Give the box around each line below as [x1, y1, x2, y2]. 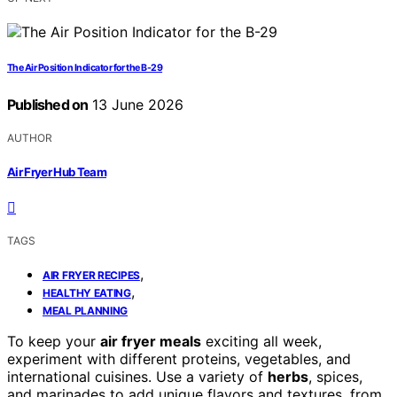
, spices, [308, 367, 362, 385]
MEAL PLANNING [43, 303, 128, 317]
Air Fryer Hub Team [7, 164, 107, 179]
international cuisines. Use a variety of [7, 367, 268, 385]
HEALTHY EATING [43, 285, 131, 300]
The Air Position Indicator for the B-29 [7, 62, 163, 74]
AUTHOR [7, 131, 52, 145]
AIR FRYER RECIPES [43, 268, 140, 282]
